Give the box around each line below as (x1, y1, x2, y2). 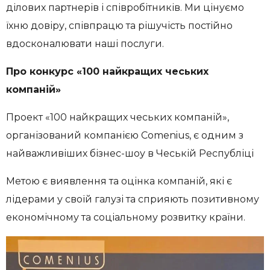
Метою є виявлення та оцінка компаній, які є (6, 175, 232, 187)
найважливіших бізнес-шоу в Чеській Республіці (6, 148, 254, 159)
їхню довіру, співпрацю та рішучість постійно (6, 20, 233, 31)
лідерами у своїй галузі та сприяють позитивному (6, 193, 259, 205)
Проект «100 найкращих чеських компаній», (6, 111, 229, 123)
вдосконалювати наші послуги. (6, 38, 164, 49)
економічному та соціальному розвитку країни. (6, 212, 245, 223)
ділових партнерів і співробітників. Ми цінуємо (6, 2, 244, 13)
